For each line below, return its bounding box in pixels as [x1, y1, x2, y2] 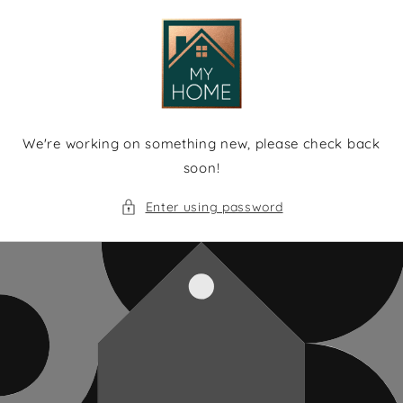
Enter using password [145, 198, 283, 215]
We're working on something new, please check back [22, 134, 381, 152]
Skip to [26, 3, 74, 21]
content [26, 19, 80, 37]
